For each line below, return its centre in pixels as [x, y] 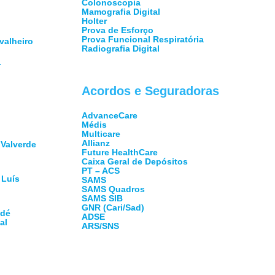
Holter [94, 21]
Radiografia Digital [120, 48]
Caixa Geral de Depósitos [134, 161]
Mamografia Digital [121, 12]
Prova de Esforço [117, 30]
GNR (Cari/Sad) [113, 207]
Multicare [101, 134]
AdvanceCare [109, 115]
